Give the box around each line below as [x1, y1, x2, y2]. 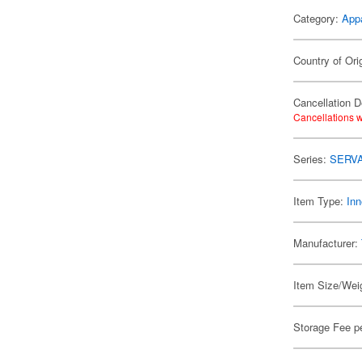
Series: [293, 151, 330, 166]
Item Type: [293, 193, 347, 208]
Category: [293, 11, 343, 26]
